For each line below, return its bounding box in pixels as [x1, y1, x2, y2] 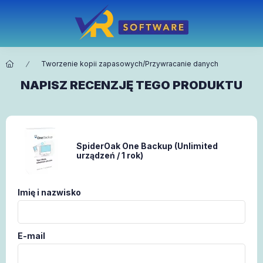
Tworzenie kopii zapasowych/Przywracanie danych [41, 59, 218, 68]
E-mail [18, 231, 45, 241]
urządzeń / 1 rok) [76, 150, 143, 160]
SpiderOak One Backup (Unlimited [76, 141, 218, 151]
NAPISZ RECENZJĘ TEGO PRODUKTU [21, 78, 242, 92]
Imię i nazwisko [18, 187, 81, 197]
